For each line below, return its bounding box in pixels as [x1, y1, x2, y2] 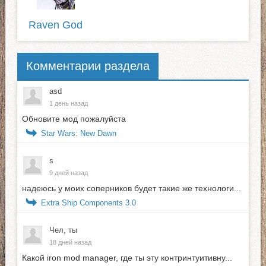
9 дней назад [49, 169, 88, 176]
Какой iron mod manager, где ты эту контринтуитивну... [21, 252, 232, 262]
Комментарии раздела [26, 59, 150, 73]
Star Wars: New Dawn [40, 128, 116, 138]
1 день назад [49, 99, 88, 107]
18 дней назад [49, 238, 91, 246]
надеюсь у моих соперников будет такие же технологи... [21, 183, 241, 193]
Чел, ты [49, 225, 77, 235]
